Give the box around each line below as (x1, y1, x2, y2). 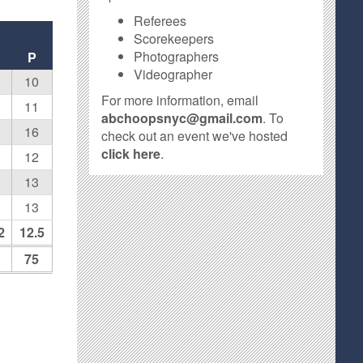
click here (101, 144, 161, 163)
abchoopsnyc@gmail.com (101, 109, 263, 127)
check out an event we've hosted (101, 126, 288, 145)
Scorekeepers (134, 29, 215, 48)
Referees (134, 11, 187, 30)
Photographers (134, 47, 220, 66)
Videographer (134, 65, 213, 83)
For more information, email (101, 91, 259, 109)
